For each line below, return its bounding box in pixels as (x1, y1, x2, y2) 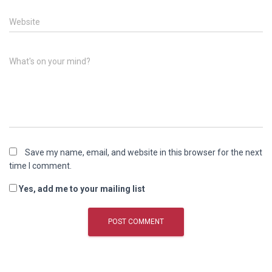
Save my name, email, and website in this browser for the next (25, 147, 262, 157)
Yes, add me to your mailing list (17, 183, 145, 194)
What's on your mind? (9, 56, 90, 66)
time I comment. (9, 160, 72, 171)
